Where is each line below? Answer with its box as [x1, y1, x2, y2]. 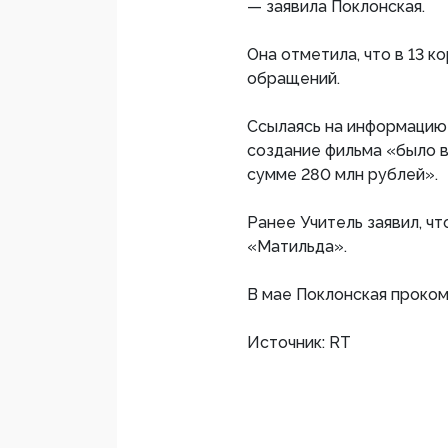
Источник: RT [247, 333, 351, 353]
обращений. [247, 69, 340, 89]
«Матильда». [247, 237, 347, 257]
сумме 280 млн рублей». [247, 165, 438, 185]
